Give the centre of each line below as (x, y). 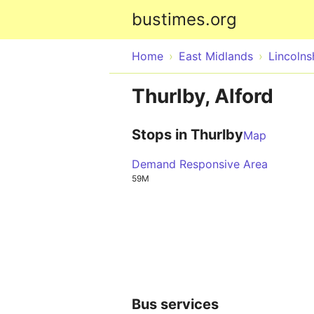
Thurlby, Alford (203, 96)
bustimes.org (184, 19)
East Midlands (216, 56)
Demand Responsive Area (200, 164)
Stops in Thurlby (187, 135)
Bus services (175, 304)
